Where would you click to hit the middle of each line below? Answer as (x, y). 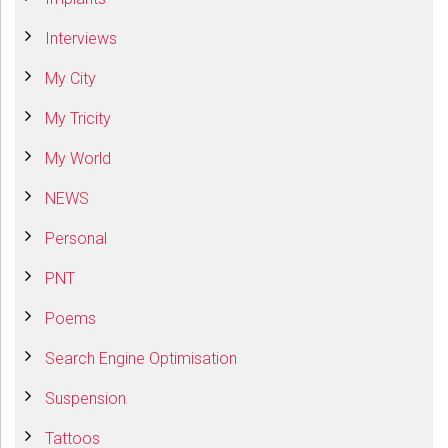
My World (78, 159)
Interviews (81, 39)
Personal (76, 239)
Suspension (85, 399)
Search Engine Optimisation (141, 359)
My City (70, 79)
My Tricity (78, 119)
